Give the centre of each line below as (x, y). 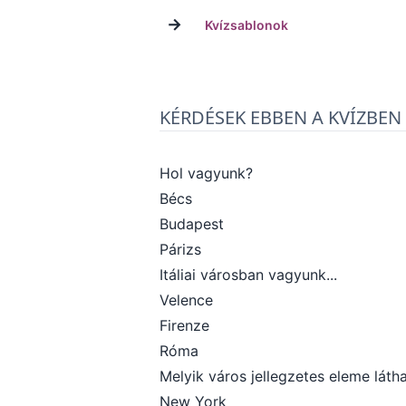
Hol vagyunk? (206, 173)
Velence (186, 300)
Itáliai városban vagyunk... (248, 275)
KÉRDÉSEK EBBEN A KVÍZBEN (280, 117)
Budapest (192, 224)
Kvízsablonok (246, 25)
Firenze (184, 325)
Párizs (180, 249)
